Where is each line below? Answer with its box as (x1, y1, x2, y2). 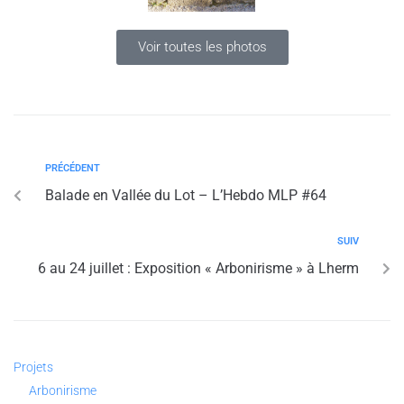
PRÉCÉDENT (45, 161, 100, 174)
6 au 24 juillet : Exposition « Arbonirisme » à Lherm (38, 259, 359, 277)
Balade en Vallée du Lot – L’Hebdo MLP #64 (45, 186, 326, 204)
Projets (14, 359, 53, 374)
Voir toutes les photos (137, 38, 267, 55)
